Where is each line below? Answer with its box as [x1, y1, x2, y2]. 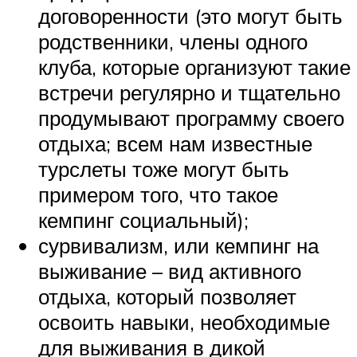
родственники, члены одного [38, 28, 308, 54]
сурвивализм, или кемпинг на [38, 232, 319, 258]
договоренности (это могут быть [38, 2, 343, 29]
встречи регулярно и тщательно [38, 79, 340, 105]
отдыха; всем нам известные [38, 130, 312, 156]
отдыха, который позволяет [38, 283, 296, 309]
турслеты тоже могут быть [38, 155, 289, 182]
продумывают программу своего [38, 104, 344, 131]
